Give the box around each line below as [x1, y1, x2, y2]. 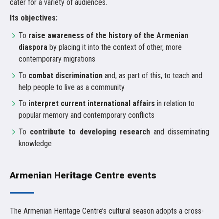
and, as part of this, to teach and [103, 70, 202, 80]
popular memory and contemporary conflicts [19, 110, 154, 120]
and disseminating [150, 127, 210, 136]
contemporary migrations [19, 54, 95, 64]
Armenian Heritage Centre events [10, 168, 156, 182]
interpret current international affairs [28, 99, 155, 109]
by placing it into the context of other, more [47, 43, 182, 52]
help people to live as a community [19, 82, 125, 92]
